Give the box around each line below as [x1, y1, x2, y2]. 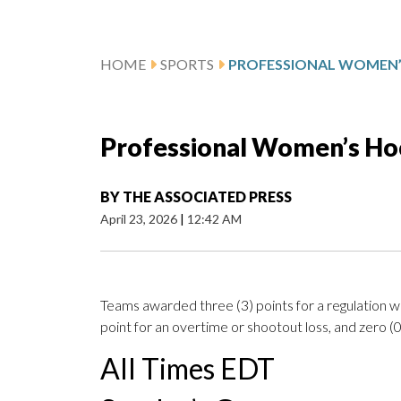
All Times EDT [100, 351, 275, 387]
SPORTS [160, 55, 214, 73]
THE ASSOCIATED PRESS [123, 188, 292, 206]
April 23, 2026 [100, 211, 180, 227]
